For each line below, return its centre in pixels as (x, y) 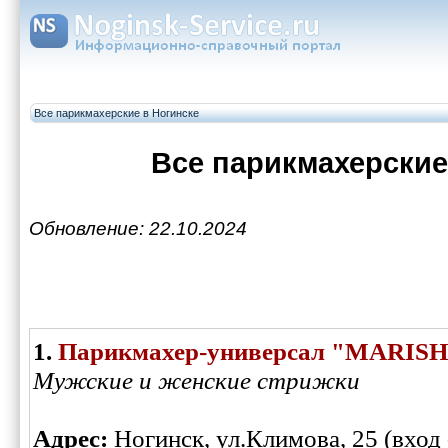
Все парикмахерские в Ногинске (116, 113)
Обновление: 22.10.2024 (138, 229)
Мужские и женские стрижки (196, 380)
